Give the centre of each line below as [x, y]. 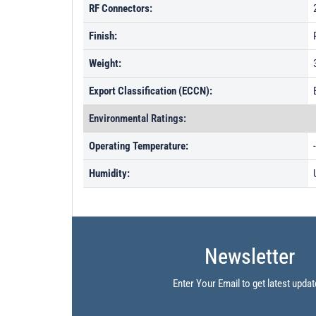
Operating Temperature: [139, 146]
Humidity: [109, 174]
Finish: [103, 36]
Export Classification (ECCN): [151, 91]
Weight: [105, 63]
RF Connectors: [121, 8]
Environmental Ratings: [138, 119]
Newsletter [250, 256]
